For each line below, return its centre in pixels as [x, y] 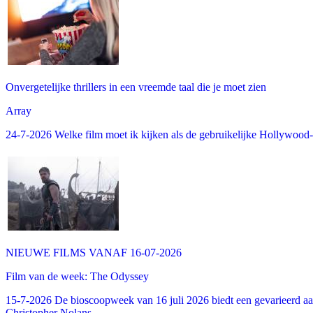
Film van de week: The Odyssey [77, 276]
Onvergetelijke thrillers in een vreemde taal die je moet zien [136, 87]
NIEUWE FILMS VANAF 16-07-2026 [94, 252]
